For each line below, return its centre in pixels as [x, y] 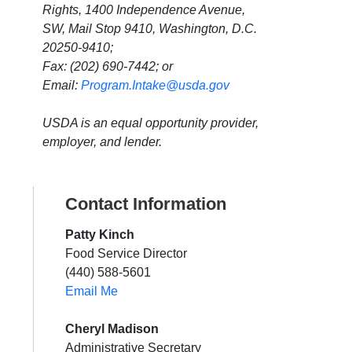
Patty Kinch [100, 235]
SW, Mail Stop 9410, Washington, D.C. [150, 29]
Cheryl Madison [112, 329]
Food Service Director [126, 254]
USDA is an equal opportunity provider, [150, 123]
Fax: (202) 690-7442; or [108, 67]
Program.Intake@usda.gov [155, 86]
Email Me [92, 291]
